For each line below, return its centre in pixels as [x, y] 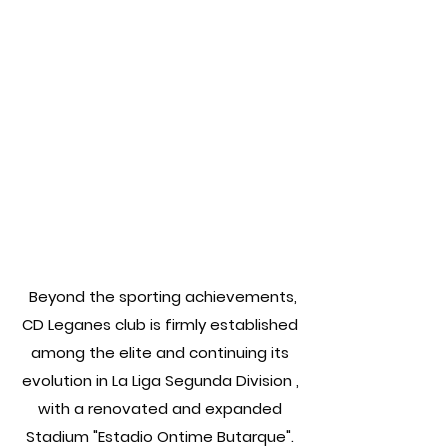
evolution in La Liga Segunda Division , [160, 380]
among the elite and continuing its [160, 352]
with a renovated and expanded [160, 408]
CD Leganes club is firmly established [160, 324]
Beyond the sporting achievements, [162, 296]
